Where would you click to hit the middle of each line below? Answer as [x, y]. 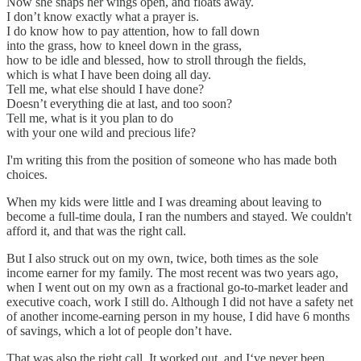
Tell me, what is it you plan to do [90, 118]
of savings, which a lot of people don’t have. [119, 331]
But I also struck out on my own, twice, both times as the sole [162, 259]
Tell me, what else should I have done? [105, 89]
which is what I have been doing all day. [109, 75]
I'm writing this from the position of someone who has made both [172, 160]
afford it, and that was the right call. [96, 231]
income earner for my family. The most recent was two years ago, [172, 273]
